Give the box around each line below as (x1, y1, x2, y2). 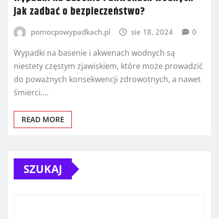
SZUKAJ (23, 161, 62, 176)
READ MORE (22, 114, 64, 125)
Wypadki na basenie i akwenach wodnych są (14, 47, 175, 59)
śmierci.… (14, 87, 48, 98)
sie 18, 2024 (131, 26, 174, 37)
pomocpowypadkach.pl (30, 26, 110, 37)
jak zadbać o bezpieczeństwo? (14, 3, 145, 20)
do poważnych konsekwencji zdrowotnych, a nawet (14, 74, 201, 85)
